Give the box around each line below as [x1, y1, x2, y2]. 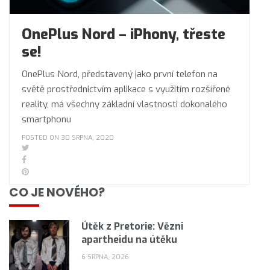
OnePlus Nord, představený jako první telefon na [22, 68, 218, 80]
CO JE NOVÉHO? [9, 184, 105, 201]
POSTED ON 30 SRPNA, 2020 [22, 133, 114, 142]
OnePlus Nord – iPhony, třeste [22, 25, 225, 44]
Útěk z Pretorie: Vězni [81, 220, 183, 233]
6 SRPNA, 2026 [81, 253, 129, 262]
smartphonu [22, 113, 71, 125]
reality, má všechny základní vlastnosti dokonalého [22, 98, 227, 110]
